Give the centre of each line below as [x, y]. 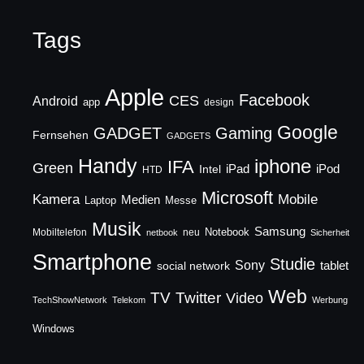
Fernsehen [61, 135]
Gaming [244, 133]
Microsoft [238, 198]
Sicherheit [330, 232]
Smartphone [93, 262]
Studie [293, 264]
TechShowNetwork [70, 300]
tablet [335, 266]
